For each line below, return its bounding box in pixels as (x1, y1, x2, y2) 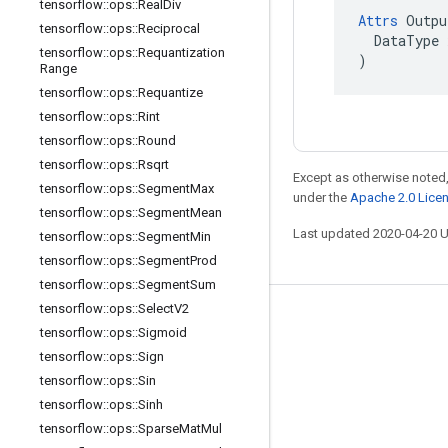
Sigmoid (138, 325, 187, 340)
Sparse (138, 421, 179, 436)
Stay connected (24, 313, 140, 333)
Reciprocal (138, 21, 200, 36)
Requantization (138, 45, 225, 60)
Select (138, 301, 174, 316)
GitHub (24, 380, 66, 396)
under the (293, 190, 350, 205)
